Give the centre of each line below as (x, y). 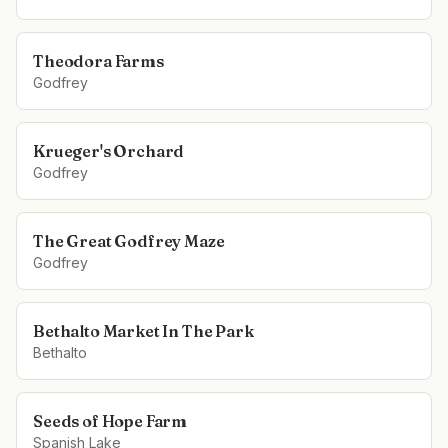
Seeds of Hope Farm (110, 421)
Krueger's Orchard (109, 151)
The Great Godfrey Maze (129, 241)
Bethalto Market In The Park (143, 331)
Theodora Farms (98, 61)
